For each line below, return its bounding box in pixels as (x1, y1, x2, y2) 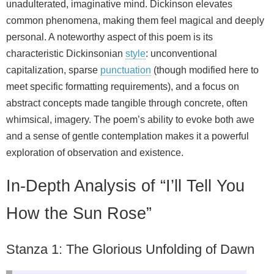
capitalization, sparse (6, 64, 100, 75)
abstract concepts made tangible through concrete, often (6, 97, 248, 108)
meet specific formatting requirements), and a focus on (6, 81, 239, 92)
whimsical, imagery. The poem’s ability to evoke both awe (6, 114, 254, 125)
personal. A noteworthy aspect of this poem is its (6, 31, 213, 42)
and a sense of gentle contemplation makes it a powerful (6, 130, 249, 141)
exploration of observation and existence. (6, 147, 183, 158)
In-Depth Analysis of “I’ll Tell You (6, 176, 245, 196)
